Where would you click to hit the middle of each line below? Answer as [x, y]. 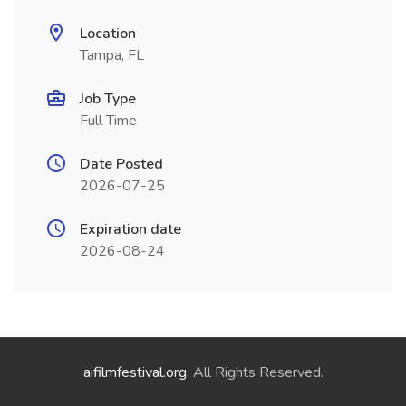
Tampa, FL [112, 55]
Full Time [108, 121]
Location [108, 34]
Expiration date [130, 229]
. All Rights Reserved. [255, 372]
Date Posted [121, 164]
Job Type [108, 99]
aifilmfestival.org [135, 372]
